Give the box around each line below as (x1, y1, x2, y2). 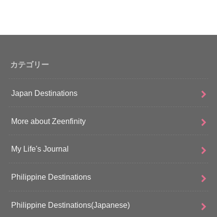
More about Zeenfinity (11, 116, 86, 125)
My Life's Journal (11, 144, 69, 154)
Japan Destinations (11, 88, 77, 97)
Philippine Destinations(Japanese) (11, 201, 130, 210)
